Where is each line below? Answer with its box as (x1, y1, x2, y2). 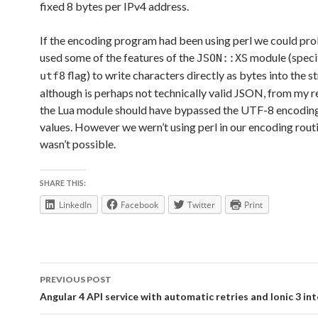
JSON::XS (197, 52, 248, 65)
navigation (39, 287, 128, 310)
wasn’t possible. (40, 137, 116, 150)
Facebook (121, 199, 158, 211)
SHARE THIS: (40, 178, 86, 187)
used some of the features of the (40, 50, 197, 64)
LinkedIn (59, 199, 92, 211)
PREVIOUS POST (40, 274, 111, 285)
